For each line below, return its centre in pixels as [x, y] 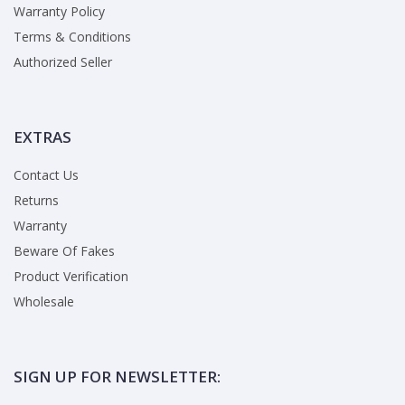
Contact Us [46, 175]
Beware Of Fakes [64, 251]
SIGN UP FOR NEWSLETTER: [117, 377]
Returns [36, 201]
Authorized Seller [63, 62]
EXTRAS [42, 137]
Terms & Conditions [72, 37]
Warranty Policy [59, 12]
